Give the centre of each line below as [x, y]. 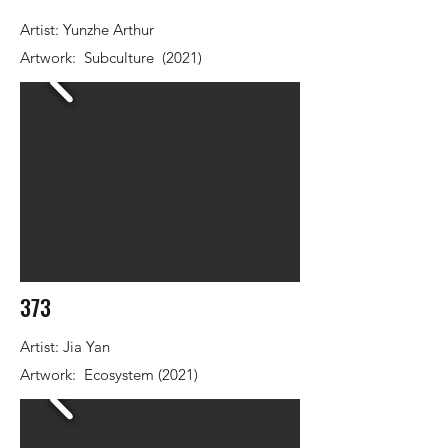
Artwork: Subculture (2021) [111, 57]
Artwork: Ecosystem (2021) [109, 374]
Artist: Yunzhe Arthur [87, 29]
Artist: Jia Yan [65, 346]
